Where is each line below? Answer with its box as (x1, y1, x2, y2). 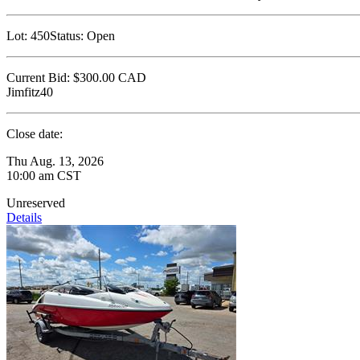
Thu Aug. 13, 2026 (6, 154, 104, 169)
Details (6, 211, 42, 225)
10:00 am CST (6, 169, 81, 183)
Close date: (6, 127, 63, 141)
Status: (50, 29, 84, 43)
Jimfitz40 (6, 85, 53, 100)
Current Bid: (6, 71, 70, 85)
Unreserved (6, 196, 65, 211)
